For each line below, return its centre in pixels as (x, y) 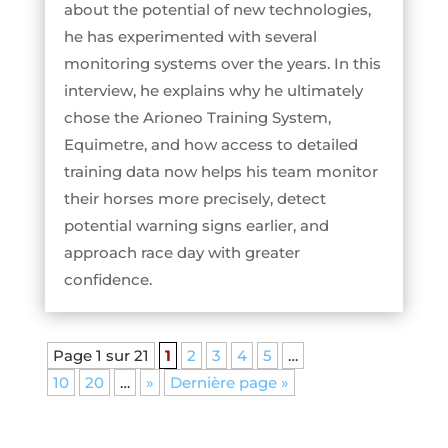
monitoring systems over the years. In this (222, 64)
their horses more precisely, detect (194, 199)
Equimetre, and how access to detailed (210, 145)
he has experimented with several (190, 37)
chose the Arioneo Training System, (197, 118)
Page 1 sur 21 (100, 356)
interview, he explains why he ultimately (213, 91)
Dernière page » (229, 383)
